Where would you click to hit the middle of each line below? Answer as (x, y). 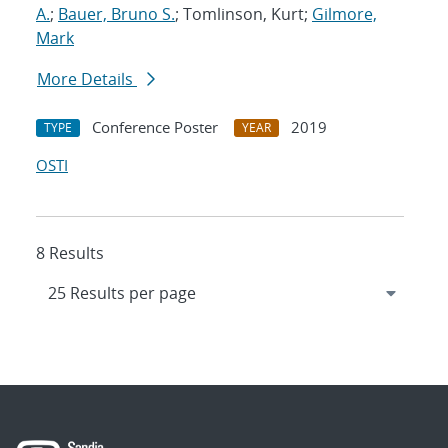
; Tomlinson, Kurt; (243, 14)
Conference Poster (155, 127)
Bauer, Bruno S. (116, 14)
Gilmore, (344, 14)
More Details (87, 79)
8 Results (70, 253)
